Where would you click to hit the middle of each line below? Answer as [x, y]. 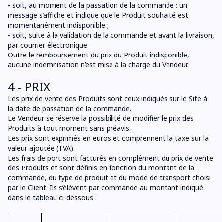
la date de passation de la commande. [70, 108]
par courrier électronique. [48, 45]
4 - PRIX [29, 86]
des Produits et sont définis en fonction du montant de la [101, 168]
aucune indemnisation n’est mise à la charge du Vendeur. [98, 65]
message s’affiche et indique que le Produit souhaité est [98, 15]
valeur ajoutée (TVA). [41, 148]
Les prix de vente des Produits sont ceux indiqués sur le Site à [108, 98]
